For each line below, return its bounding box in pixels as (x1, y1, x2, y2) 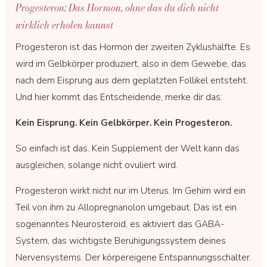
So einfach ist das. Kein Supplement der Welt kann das (15, 142, 240, 154)
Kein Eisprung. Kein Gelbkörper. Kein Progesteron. (15, 116, 232, 129)
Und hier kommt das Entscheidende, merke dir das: (15, 91, 222, 103)
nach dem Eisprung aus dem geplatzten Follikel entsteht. (15, 74, 248, 86)
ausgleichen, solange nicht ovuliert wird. (15, 159, 178, 171)
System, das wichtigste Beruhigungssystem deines (15, 234, 226, 247)
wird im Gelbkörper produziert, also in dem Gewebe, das (15, 57, 246, 70)
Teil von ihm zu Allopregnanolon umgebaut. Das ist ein (15, 201, 237, 213)
